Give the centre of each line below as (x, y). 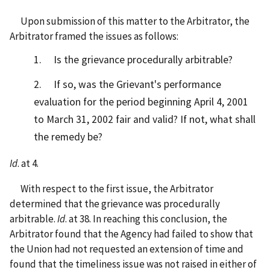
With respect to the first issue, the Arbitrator (111, 188)
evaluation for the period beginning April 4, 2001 (141, 102)
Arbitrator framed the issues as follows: (94, 36)
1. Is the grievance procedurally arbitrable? (133, 59)
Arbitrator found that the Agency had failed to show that (131, 234)
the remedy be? (68, 137)
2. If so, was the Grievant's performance (127, 84)
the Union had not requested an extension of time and (127, 249)
